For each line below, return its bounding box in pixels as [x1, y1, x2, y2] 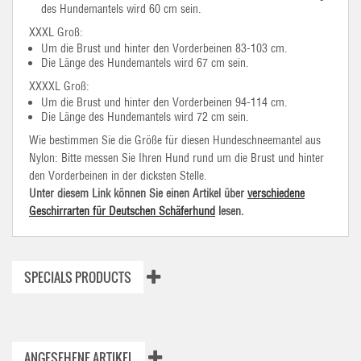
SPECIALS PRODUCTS [24, 268, 131, 287]
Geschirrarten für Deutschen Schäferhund [29, 204, 215, 218]
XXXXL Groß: [29, 79, 89, 93]
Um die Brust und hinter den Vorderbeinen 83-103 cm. [41, 41, 288, 56]
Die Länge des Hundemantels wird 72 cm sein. [41, 110, 249, 124]
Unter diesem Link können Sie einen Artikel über [29, 186, 247, 201]
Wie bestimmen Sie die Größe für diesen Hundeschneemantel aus [29, 133, 321, 147]
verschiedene [247, 186, 305, 201]
